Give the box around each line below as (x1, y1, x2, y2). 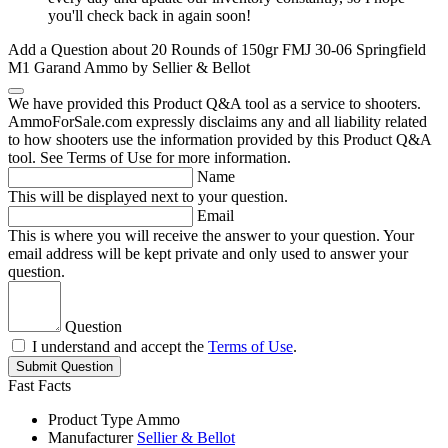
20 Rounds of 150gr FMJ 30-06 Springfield (151, 41, 426, 59)
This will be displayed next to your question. (8, 188, 288, 206)
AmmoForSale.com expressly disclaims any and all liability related (8, 113, 427, 131)
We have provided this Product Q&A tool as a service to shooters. (8, 95, 421, 113)
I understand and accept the (32, 338, 208, 356)
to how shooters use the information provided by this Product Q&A (8, 131, 431, 149)
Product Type (48, 411, 133, 429)
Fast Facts (8, 377, 71, 395)
